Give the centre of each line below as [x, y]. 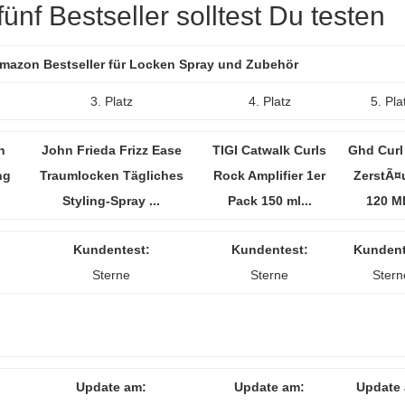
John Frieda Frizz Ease [111, 150]
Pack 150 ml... [269, 201]
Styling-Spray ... [111, 201]
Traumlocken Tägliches [111, 175]
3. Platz [111, 101]
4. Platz [269, 101]
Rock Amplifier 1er [269, 175]
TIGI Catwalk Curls [269, 150]
